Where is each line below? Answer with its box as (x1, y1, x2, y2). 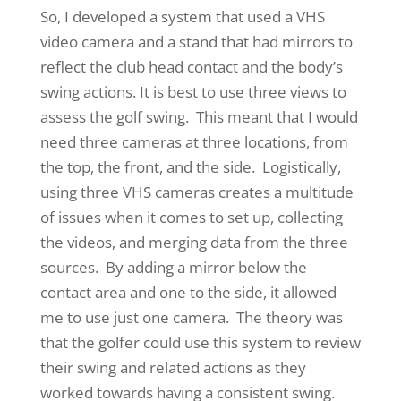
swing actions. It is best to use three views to (39, 81, 346, 102)
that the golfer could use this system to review (39, 332, 361, 353)
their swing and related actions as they (39, 357, 306, 378)
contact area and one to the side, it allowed (39, 282, 337, 303)
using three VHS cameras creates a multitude (39, 182, 354, 202)
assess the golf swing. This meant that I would (39, 107, 358, 127)
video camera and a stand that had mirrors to (39, 31, 353, 52)
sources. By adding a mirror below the (39, 257, 307, 277)
